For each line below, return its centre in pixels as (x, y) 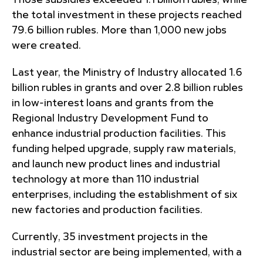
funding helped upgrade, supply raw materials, (124, 149)
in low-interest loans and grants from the (113, 103)
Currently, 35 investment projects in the (110, 237)
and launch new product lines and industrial (116, 164)
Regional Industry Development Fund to (110, 119)
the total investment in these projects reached (127, 15)
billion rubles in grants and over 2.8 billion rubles (127, 88)
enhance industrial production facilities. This (119, 134)
